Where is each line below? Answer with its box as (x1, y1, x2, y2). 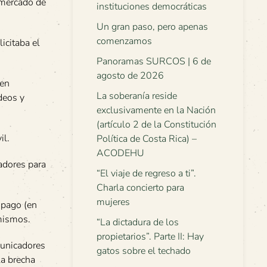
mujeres (97, 195, 130, 209)
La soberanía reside (97, 89, 177, 103)
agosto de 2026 (97, 69, 164, 82)
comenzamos (97, 35, 152, 48)
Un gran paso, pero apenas (97, 20, 208, 33)
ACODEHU (97, 147, 144, 160)
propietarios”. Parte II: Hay (97, 230, 204, 243)
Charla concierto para (97, 181, 184, 194)
